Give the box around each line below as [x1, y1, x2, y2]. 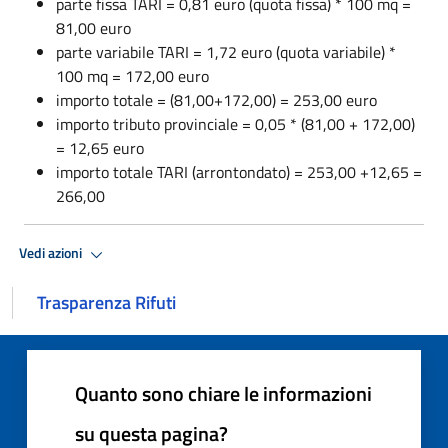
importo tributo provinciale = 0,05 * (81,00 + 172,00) [56, 111, 415, 136]
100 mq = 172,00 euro [56, 63, 209, 88]
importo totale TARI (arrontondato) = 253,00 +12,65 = [56, 159, 422, 184]
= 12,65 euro [56, 135, 144, 160]
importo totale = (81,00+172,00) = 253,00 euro [56, 87, 377, 112]
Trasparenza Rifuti [37, 288, 176, 316]
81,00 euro [56, 15, 131, 40]
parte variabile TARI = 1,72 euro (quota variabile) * [56, 39, 396, 64]
